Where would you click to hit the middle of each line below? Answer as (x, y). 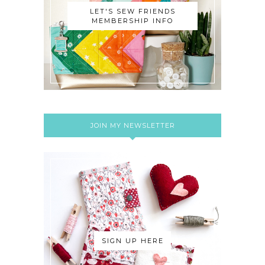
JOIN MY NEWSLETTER (132, 125)
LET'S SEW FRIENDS (132, 11)
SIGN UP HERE (133, 240)
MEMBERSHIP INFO (133, 20)
